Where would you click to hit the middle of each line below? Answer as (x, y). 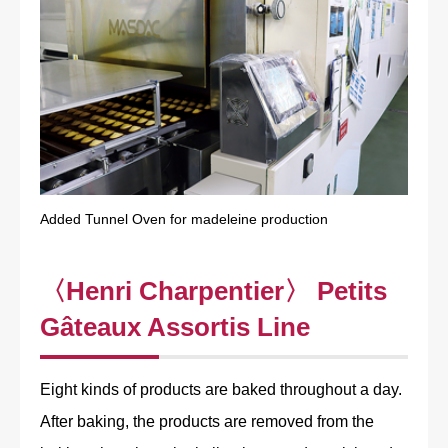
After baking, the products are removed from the (207, 422)
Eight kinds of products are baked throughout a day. (221, 390)
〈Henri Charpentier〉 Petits (213, 291)
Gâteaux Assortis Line (175, 327)
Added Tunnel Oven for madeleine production (184, 219)
